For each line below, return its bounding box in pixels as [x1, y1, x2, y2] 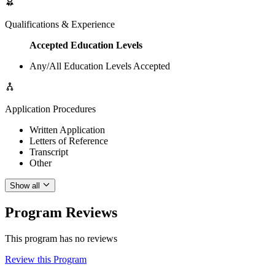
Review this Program [5, 254, 87, 265]
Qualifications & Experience [5, 18, 115, 29]
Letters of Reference [29, 135, 108, 146]
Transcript [29, 146, 68, 157]
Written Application [29, 124, 105, 135]
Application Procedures [5, 103, 96, 114]
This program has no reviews [5, 233, 117, 244]
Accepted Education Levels [29, 39, 142, 50]
